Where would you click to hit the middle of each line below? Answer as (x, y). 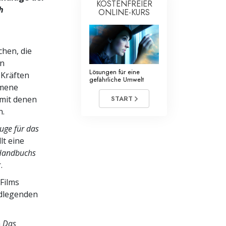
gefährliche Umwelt (117, 79)
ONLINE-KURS (124, 12)
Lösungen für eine (115, 72)
